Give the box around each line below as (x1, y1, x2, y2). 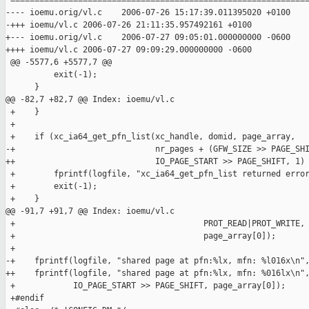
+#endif (6, 293, 44, 303)
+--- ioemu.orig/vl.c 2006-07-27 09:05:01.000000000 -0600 (6, 32, 290, 43)
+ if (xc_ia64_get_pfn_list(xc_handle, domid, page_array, (6, 132, 295, 142)
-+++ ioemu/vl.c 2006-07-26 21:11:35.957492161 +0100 (6, 20, 252, 30)
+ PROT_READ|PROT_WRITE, (6, 219, 305, 229)
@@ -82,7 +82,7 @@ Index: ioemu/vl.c (6, 94, 175, 105)
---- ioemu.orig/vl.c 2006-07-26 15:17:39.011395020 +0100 (6, 8, 290, 18)
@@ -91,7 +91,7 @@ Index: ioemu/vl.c (6, 206, 175, 217)
